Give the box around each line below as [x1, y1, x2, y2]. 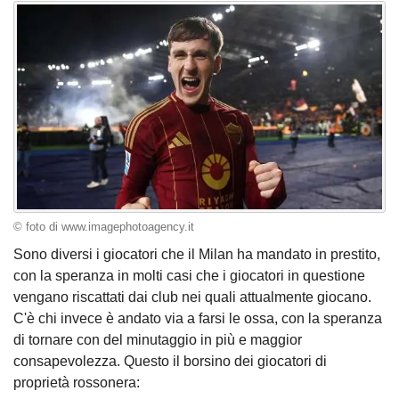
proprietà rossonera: [13, 375, 140, 391]
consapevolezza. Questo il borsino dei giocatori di [13, 354, 327, 370]
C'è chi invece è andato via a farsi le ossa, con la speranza [13, 311, 382, 327]
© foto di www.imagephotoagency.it [13, 220, 194, 233]
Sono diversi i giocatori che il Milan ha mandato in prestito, [13, 247, 380, 263]
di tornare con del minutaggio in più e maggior [13, 332, 302, 348]
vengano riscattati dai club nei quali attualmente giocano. [13, 289, 371, 305]
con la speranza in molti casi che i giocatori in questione [13, 268, 365, 284]
